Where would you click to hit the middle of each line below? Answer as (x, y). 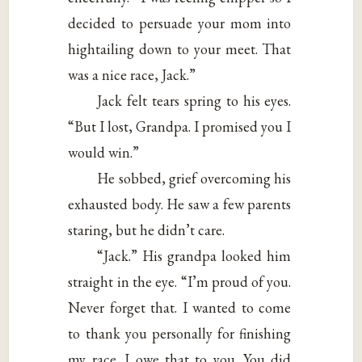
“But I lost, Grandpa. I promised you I (180, 127)
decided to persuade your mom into (180, 23)
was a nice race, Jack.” (132, 75)
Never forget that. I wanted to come (180, 308)
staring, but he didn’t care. (147, 230)
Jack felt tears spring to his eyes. (194, 101)
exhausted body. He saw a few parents (180, 204)
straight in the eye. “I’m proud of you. (180, 282)
